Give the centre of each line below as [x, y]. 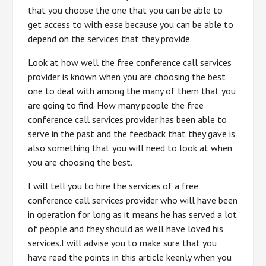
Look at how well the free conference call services [130, 62]
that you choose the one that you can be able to [126, 10]
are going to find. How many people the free [116, 105]
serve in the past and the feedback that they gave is [132, 134]
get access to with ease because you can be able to [131, 24]
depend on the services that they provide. [110, 39]
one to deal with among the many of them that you [132, 91]
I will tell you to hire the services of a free [113, 186]
